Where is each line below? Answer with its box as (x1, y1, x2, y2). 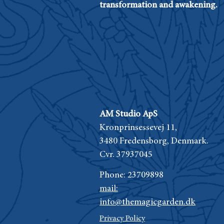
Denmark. (171, 136, 208, 146)
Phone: (99, 170, 127, 180)
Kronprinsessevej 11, (99, 123, 177, 132)
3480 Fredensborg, (99, 136, 171, 146)
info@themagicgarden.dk (99, 197, 195, 207)
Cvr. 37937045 (99, 150, 152, 159)
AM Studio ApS (99, 109, 157, 119)
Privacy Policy (99, 214, 145, 222)
